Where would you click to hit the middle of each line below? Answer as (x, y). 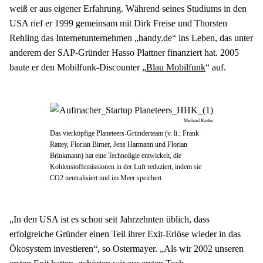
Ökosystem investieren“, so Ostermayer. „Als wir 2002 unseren (127, 249)
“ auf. (216, 68)
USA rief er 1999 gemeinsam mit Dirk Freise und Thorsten (118, 23)
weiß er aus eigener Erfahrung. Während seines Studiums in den (128, 9)
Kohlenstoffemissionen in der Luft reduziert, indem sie (126, 167)
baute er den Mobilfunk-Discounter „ (78, 68)
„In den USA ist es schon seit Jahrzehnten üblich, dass (109, 220)
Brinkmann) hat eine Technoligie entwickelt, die (116, 156)
